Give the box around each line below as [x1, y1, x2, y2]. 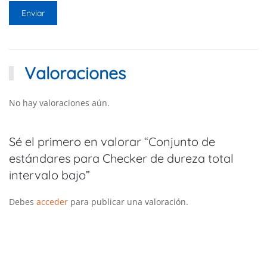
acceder [36, 195, 68, 207]
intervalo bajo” [9, 167, 90, 182]
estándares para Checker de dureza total [9, 150, 234, 166]
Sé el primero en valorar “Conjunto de [9, 133, 215, 149]
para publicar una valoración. [68, 195, 188, 207]
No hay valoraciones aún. [9, 97, 110, 108]
